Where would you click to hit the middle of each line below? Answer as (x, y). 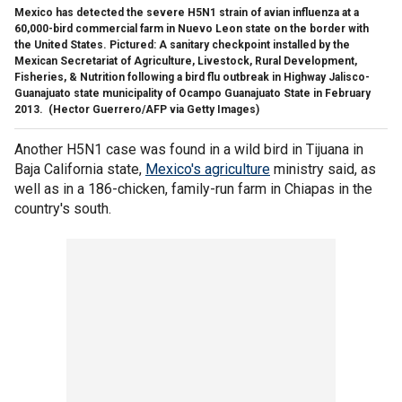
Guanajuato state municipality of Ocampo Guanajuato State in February (192, 93)
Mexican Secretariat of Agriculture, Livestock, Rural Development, (186, 61)
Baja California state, (80, 169)
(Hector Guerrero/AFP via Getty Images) (154, 109)
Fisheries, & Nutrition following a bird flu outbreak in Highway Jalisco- (192, 77)
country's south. (63, 208)
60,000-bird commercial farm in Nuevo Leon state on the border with (192, 28)
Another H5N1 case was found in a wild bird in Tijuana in (189, 149)
